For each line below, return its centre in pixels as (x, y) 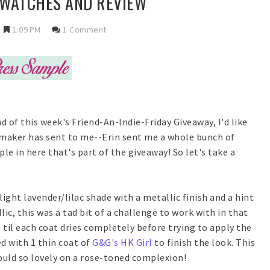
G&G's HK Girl (122, 242)
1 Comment (85, 30)
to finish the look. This (203, 242)
